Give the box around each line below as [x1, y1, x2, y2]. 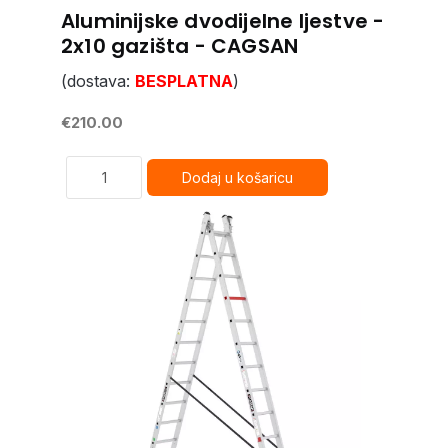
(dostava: [61, 71, 135, 91]
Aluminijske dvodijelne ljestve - [61, 7, 385, 35]
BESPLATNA [135, 71, 233, 91]
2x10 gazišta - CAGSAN [61, 32, 299, 60]
